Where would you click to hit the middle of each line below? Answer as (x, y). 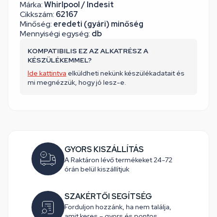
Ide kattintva (47, 73)
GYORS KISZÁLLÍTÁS (104, 149)
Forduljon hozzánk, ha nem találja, (118, 207)
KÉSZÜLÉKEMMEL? (60, 60)
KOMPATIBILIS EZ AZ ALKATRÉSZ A (88, 51)
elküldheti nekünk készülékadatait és (125, 73)
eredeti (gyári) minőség (98, 24)
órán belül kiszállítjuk (97, 169)
